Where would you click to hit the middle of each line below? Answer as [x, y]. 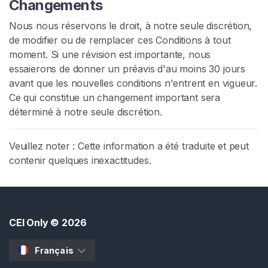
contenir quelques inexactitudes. [80, 160]
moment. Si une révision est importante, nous [110, 54]
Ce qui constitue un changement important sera [115, 98]
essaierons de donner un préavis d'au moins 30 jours [127, 69]
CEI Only [29, 223]
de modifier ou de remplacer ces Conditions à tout [120, 40]
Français [54, 250]
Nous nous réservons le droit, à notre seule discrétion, [131, 26]
